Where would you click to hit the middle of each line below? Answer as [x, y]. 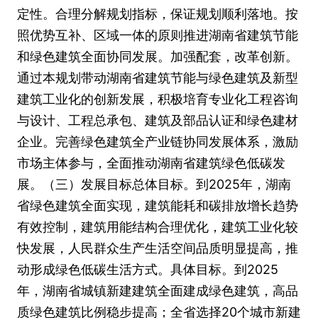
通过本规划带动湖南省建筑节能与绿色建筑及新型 [158, 78]
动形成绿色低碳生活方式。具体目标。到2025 [148, 269]
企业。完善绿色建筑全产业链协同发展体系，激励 [158, 142]
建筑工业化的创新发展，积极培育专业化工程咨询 [158, 99]
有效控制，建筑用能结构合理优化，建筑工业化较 [158, 227]
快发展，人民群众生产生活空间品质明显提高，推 [158, 248]
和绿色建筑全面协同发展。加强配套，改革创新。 [158, 56]
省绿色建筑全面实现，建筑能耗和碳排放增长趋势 [158, 205]
